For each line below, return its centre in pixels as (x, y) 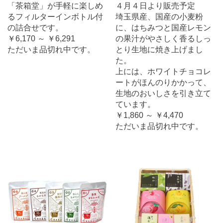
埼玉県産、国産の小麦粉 (159, 17)
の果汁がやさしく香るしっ (163, 39)
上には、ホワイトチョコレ (163, 71)
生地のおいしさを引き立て (163, 93)
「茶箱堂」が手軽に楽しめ (55, 6)
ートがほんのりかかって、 (163, 82)
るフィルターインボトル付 (55, 17)
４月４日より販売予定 (155, 6)
